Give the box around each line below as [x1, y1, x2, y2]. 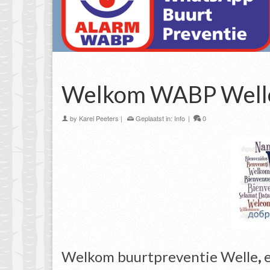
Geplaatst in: [134, 113, 174, 124]
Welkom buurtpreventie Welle [61, 248, 258, 266]
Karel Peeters [79, 113, 119, 124]
